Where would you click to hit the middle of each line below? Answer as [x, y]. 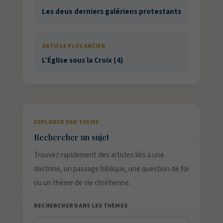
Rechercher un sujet [71, 137]
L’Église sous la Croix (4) [82, 61]
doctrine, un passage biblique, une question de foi [111, 169]
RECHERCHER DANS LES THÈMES [81, 206]
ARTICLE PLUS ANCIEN [73, 46]
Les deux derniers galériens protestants [111, 12]
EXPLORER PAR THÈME [66, 122]
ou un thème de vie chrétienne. [82, 183]
